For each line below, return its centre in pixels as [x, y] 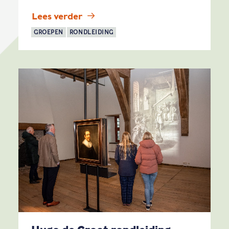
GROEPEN [49, 32]
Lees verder [57, 17]
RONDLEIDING [91, 32]
